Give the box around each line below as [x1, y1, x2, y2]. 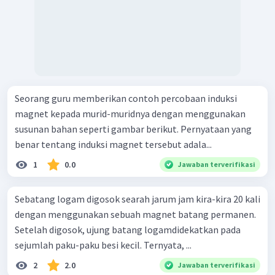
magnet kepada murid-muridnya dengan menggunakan [15, 107, 246, 120]
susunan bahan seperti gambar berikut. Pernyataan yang [15, 122, 180, 135]
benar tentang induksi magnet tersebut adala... [15, 137, 212, 150]
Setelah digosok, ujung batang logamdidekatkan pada [15, 223, 241, 236]
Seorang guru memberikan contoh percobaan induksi [15, 91, 237, 104]
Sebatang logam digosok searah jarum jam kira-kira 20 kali [15, 192, 260, 205]
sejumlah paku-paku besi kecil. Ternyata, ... [15, 238, 192, 251]
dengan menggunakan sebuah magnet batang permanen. [15, 207, 256, 220]
